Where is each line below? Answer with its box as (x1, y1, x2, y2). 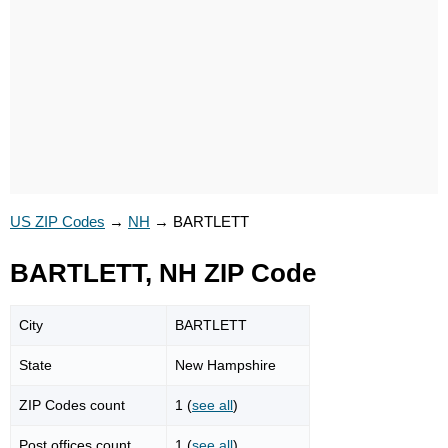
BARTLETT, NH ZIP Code (10, 259, 316, 287)
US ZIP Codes (10, 213, 105, 230)
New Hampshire (175, 356, 276, 373)
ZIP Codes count (19, 396, 125, 413)
